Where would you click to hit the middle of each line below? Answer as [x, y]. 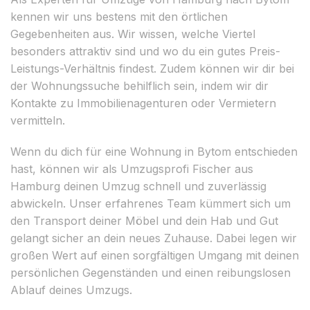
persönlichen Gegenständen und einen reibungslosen [151, 272]
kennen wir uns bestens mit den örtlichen [119, 16]
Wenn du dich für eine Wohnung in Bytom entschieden [154, 151]
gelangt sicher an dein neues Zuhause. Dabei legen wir [154, 238]
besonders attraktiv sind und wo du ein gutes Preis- [145, 51]
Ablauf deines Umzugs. [71, 290]
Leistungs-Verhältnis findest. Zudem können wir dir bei [152, 68]
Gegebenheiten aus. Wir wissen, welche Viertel [133, 34]
